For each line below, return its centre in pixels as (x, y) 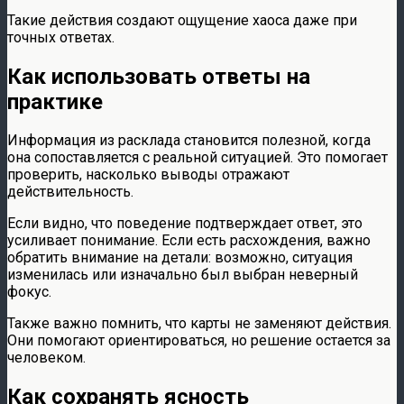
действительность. (70, 192)
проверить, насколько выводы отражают (148, 175)
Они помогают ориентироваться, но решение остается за (199, 341)
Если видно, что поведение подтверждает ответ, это (185, 224)
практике (55, 101)
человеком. (46, 358)
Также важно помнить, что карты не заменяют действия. (199, 324)
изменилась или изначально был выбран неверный (183, 275)
